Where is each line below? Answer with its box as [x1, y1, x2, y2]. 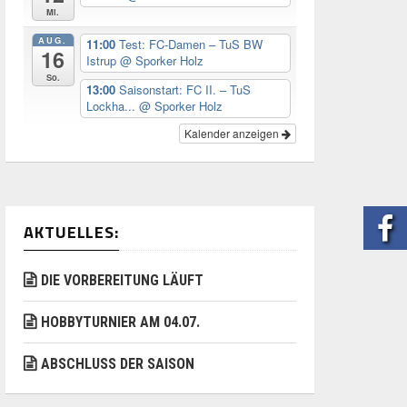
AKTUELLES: [24, 220, 119, 245]
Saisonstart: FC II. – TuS [118, 81, 251, 99]
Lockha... [85, 97, 139, 115]
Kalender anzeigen [184, 125, 282, 142]
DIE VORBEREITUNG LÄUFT [41, 272, 203, 290]
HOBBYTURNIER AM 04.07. [41, 313, 200, 332]
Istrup [85, 52, 120, 70]
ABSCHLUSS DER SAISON [41, 355, 194, 373]
